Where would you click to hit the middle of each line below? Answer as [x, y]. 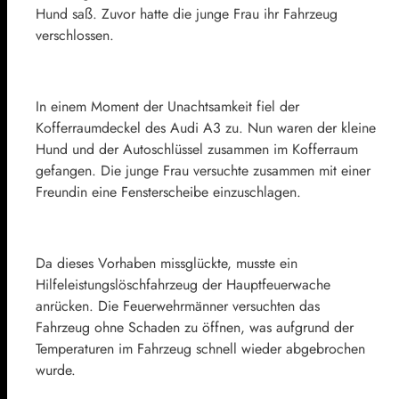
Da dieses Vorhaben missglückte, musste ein [167, 263]
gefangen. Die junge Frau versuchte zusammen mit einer [203, 170]
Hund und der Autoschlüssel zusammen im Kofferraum [197, 149]
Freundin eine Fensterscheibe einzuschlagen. [168, 191]
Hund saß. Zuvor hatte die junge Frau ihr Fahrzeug [187, 13]
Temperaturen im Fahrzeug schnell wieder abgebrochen [200, 348]
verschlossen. [75, 35]
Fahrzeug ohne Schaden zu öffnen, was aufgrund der [195, 327]
